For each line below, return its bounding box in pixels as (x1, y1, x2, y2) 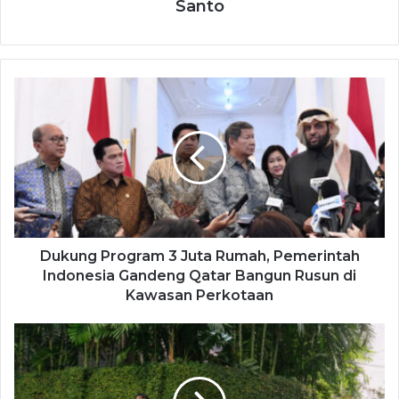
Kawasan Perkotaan (126, 287, 273, 305)
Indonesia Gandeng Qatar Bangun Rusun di (43, 267, 356, 285)
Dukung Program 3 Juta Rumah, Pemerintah (39, 248, 360, 265)
